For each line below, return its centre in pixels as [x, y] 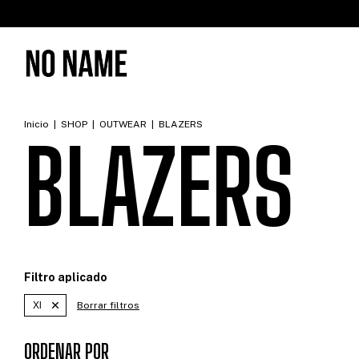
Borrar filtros [108, 305]
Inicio [36, 124]
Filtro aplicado [66, 277]
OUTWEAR [123, 124]
